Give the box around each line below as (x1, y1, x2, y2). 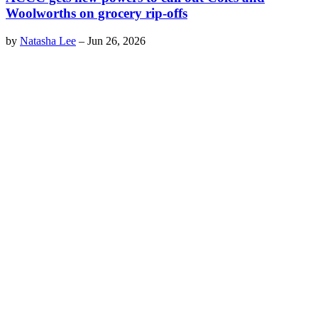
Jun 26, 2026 (87, 34, 146, 47)
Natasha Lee (20, 34, 76, 47)
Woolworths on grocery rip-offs (6, 5, 187, 21)
